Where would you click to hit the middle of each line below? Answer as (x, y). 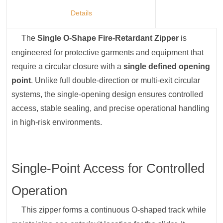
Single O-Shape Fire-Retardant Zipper (108, 38)
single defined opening (167, 67)
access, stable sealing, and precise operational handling (111, 109)
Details (81, 13)
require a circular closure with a (68, 67)
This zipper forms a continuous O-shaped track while (114, 210)
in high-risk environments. (57, 122)
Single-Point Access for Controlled (108, 168)
